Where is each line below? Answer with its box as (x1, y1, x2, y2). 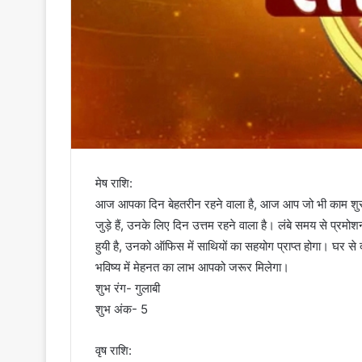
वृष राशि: (95, 343, 132, 359)
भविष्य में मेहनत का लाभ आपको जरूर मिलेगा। (95, 259, 289, 276)
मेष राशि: (95, 175, 133, 192)
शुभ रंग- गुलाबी (95, 280, 160, 297)
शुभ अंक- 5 (95, 301, 148, 318)
